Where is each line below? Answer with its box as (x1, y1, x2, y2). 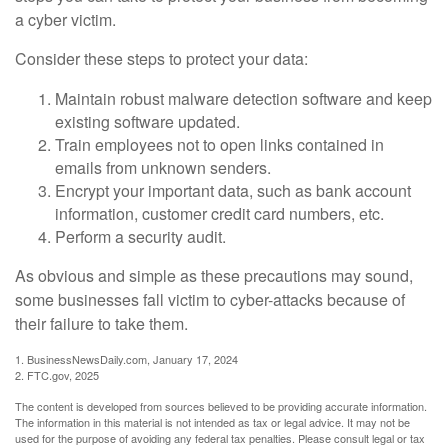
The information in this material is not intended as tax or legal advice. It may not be (15, 413, 410, 430)
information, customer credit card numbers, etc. (55, 201, 384, 225)
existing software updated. (55, 109, 240, 133)
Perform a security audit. (55, 224, 226, 248)
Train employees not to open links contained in (55, 132, 384, 156)
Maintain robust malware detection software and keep (55, 86, 432, 110)
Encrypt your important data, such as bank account (55, 178, 411, 202)
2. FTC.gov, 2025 (15, 366, 99, 383)
